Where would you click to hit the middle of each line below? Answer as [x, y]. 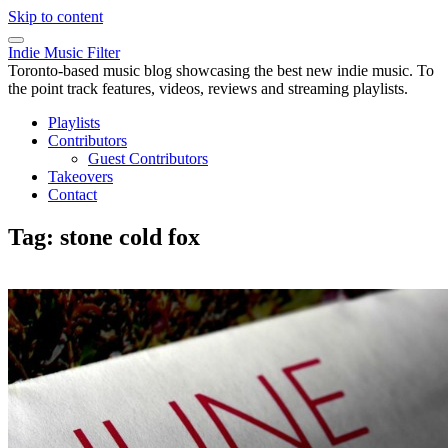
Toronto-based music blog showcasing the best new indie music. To [221, 70]
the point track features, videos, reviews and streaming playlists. [208, 88]
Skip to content [55, 16]
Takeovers [80, 176]
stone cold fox [130, 236]
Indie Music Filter [64, 52]
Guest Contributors [148, 158]
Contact [72, 194]
